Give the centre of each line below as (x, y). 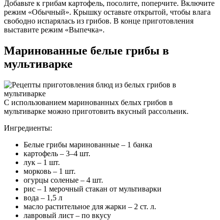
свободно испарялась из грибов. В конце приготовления (99, 21)
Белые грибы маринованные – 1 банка (88, 144)
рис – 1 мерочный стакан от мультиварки (93, 189)
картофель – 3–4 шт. (57, 153)
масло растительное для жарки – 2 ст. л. (90, 206)
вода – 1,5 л (43, 197)
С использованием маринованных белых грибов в (88, 102)
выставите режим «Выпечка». (54, 30)
